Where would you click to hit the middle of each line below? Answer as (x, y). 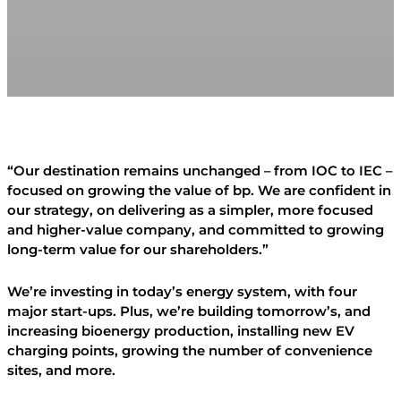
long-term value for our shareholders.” (140, 250)
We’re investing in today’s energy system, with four (182, 292)
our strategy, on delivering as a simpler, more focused (190, 211)
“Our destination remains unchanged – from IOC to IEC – (200, 171)
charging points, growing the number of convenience (190, 351)
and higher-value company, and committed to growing (196, 230)
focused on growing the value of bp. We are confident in (199, 191)
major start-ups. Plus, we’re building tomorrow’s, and (189, 312)
